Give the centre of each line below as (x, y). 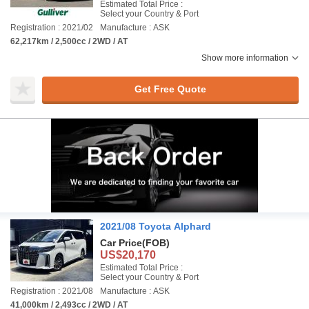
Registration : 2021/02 (52, 28)
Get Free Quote (170, 89)
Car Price (121, 243)
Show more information (245, 58)
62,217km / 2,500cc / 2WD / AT (69, 41)
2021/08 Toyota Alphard (156, 226)
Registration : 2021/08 (52, 291)
